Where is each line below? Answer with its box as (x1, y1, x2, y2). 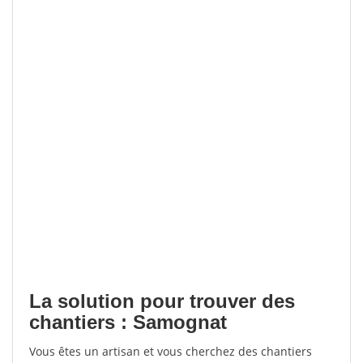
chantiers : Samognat (29, 311, 227, 333)
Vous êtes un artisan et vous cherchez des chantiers (29, 344, 312, 359)
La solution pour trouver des (29, 290, 295, 312)
